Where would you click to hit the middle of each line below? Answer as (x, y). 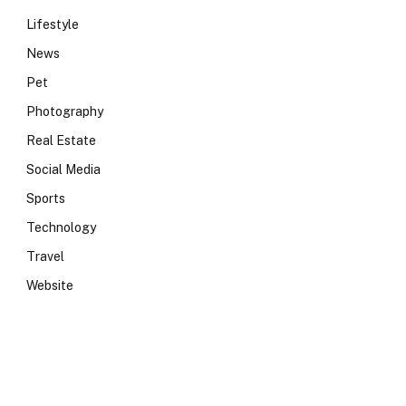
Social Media (63, 169)
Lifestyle (53, 24)
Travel (45, 256)
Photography (65, 111)
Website (50, 285)
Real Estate (61, 140)
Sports (46, 198)
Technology (61, 227)
